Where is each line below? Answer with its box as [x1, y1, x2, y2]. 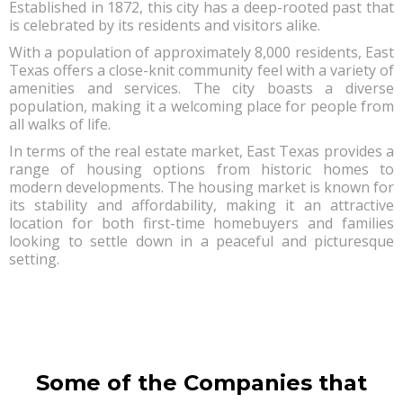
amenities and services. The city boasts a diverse [9, 78, 394, 99]
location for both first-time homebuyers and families [9, 213, 394, 234]
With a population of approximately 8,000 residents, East [9, 42, 394, 63]
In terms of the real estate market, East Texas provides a [9, 141, 394, 162]
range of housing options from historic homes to [9, 159, 394, 180]
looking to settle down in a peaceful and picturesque [9, 231, 394, 252]
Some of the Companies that [36, 370, 367, 397]
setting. [9, 249, 59, 270]
